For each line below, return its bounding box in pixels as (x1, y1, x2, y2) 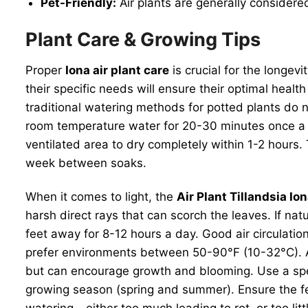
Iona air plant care (65, 63, 169, 77)
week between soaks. (25, 155, 146, 170)
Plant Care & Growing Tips (25, 28, 261, 52)
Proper (25, 63, 65, 77)
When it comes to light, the (25, 189, 177, 203)
